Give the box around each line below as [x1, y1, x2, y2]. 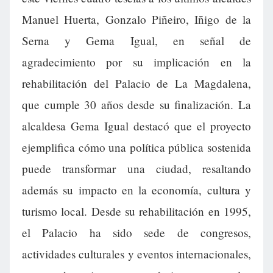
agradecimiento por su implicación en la [22, 54, 251, 69]
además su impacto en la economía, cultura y [22, 182, 251, 197]
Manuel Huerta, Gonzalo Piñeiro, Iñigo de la [22, 12, 251, 27]
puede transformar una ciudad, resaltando [22, 161, 251, 176]
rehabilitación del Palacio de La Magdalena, [22, 76, 251, 91]
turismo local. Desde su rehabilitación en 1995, [22, 204, 251, 219]
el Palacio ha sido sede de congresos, [22, 225, 251, 240]
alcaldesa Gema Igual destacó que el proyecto [22, 118, 251, 133]
